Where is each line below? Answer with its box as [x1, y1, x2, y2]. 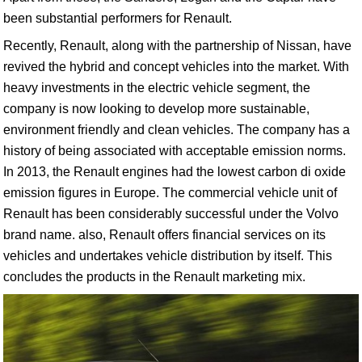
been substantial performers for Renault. [3, 11, 232, 25]
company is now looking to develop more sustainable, [3, 102, 309, 116]
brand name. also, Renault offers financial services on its [3, 228, 326, 242]
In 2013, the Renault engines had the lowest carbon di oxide [3, 165, 346, 179]
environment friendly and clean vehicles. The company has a [3, 123, 350, 137]
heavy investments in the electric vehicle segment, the [3, 81, 310, 95]
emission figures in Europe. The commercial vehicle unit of [3, 186, 337, 200]
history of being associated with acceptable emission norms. [3, 144, 346, 158]
